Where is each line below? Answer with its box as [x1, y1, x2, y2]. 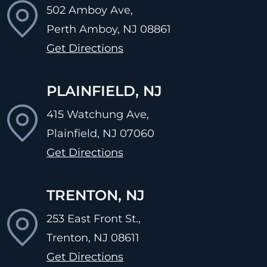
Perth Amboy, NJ [46, 22, 137, 36]
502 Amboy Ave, [46, 3, 133, 17]
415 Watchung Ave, [46, 107, 149, 121]
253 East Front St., [46, 212, 141, 225]
